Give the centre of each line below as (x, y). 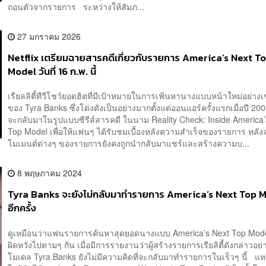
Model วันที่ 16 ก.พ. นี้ (52, 71)
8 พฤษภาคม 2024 (49, 173)
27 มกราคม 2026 (48, 36)
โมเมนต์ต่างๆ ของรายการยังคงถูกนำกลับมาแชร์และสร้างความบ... (129, 143)
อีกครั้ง (22, 208)
